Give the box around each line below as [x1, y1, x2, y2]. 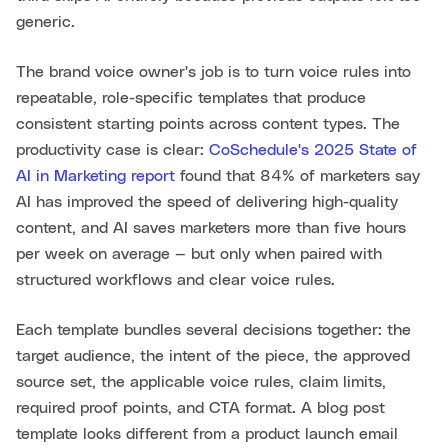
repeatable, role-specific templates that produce [16, 90, 366, 107]
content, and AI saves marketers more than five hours [16, 220, 406, 237]
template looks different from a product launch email [16, 426, 398, 443]
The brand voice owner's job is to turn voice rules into [16, 64, 411, 81]
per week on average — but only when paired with [16, 246, 382, 263]
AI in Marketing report [16, 168, 175, 185]
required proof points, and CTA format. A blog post [16, 400, 385, 417]
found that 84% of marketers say [175, 168, 420, 185]
